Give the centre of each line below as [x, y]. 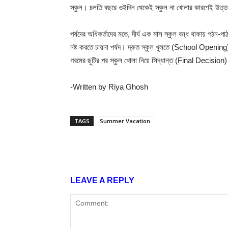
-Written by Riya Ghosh [109, 87]
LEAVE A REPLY [102, 180]
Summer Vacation [125, 121]
